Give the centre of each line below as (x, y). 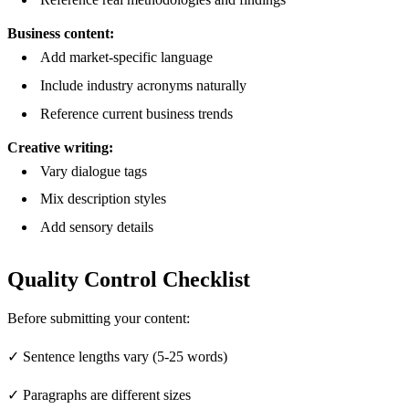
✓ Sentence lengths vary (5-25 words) (117, 356)
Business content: (61, 34)
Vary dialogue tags (94, 171)
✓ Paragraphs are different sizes (99, 394)
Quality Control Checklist (129, 279)
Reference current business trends (136, 113)
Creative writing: (60, 147)
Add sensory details (97, 226)
